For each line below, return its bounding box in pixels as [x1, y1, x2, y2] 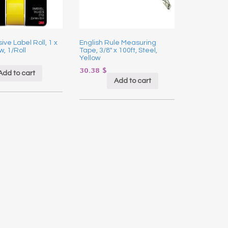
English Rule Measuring [79, 39, 156, 47]
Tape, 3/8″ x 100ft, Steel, [79, 47, 157, 54]
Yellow [79, 54, 100, 62]
